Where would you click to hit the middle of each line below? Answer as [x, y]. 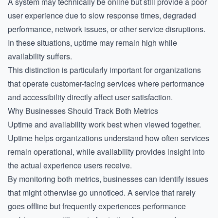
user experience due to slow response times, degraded [102, 15]
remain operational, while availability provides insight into [106, 152]
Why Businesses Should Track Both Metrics [83, 111]
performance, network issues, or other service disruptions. [107, 29]
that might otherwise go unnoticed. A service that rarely [102, 192]
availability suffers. [40, 56]
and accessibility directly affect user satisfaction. [90, 97]
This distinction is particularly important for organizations [104, 70]
